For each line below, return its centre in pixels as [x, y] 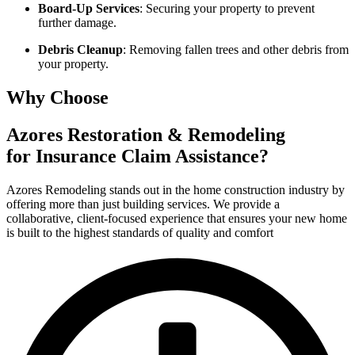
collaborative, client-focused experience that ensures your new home [177, 219]
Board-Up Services [89, 9]
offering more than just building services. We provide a [143, 204]
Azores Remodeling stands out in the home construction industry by [176, 190]
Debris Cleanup [80, 50]
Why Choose [57, 98]
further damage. [77, 23]
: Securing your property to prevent [227, 9]
